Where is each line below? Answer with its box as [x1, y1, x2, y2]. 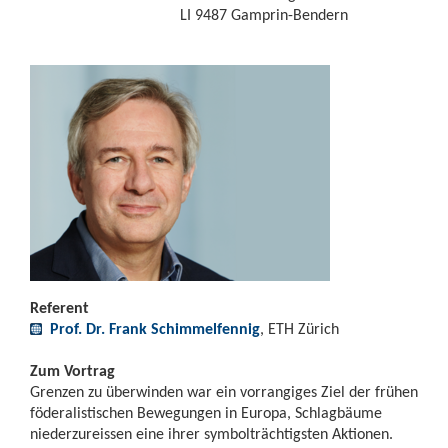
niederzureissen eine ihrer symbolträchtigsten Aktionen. [30, 424, 393, 443]
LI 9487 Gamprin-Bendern [180, 5, 348, 24]
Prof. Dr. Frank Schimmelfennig [50, 319, 260, 338]
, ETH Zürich [260, 319, 339, 338]
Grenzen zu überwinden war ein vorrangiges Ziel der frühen [30, 382, 418, 401]
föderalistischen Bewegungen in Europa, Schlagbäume [30, 403, 382, 422]
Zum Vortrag [30, 361, 115, 380]
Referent [30, 298, 89, 317]
